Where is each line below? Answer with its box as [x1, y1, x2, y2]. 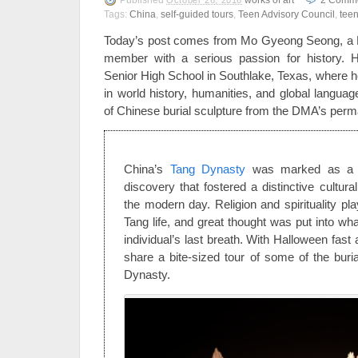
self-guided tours [161, 9, 233, 21]
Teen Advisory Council [238, 9, 335, 21]
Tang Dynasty [169, 162, 245, 177]
